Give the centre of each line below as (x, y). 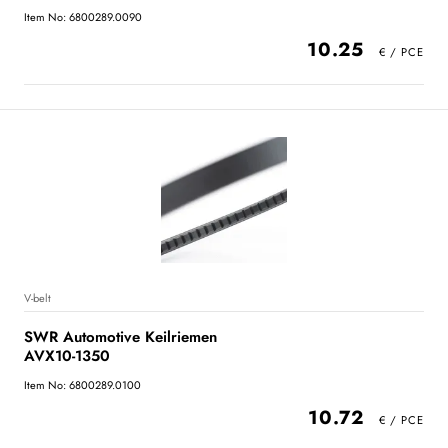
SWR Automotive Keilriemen (120, 337)
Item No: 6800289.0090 (83, 17)
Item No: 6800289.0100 (82, 385)
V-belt (37, 298)
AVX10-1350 (67, 356)
